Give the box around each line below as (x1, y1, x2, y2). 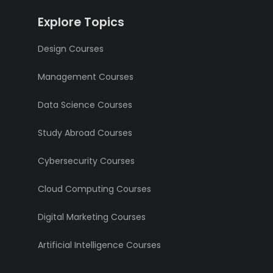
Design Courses (38, 43, 104, 55)
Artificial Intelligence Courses (38, 239, 161, 252)
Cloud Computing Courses (38, 183, 151, 196)
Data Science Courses (38, 99, 132, 112)
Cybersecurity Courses (38, 155, 135, 168)
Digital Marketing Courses (38, 211, 146, 224)
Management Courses (38, 71, 133, 83)
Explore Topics (38, 14, 124, 31)
